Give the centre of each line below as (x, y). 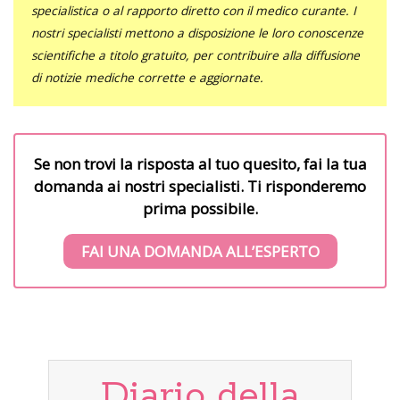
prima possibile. (200, 209)
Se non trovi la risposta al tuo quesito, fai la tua (200, 164)
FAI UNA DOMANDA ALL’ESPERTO (200, 252)
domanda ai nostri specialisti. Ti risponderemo (200, 187)
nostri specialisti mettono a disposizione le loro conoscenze (197, 33)
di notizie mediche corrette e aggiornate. (147, 78)
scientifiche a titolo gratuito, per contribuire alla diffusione (196, 55)
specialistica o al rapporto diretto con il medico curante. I (194, 11)
